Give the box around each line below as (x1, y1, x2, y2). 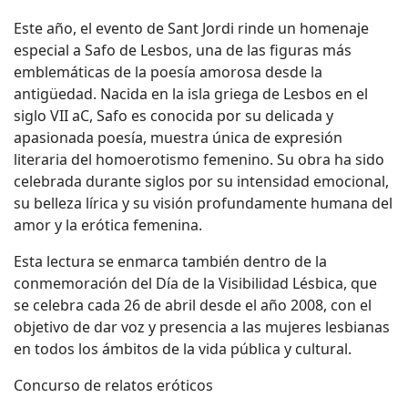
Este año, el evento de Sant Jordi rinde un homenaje (14, 18, 369, 38)
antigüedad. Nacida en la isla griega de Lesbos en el (14, 84, 368, 104)
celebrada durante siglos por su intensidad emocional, (14, 171, 389, 191)
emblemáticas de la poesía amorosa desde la (14, 62, 322, 82)
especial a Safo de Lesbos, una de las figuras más (14, 40, 352, 60)
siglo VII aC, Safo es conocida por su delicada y (14, 106, 333, 126)
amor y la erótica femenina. (14, 215, 202, 235)
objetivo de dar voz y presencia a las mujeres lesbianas (14, 317, 390, 337)
